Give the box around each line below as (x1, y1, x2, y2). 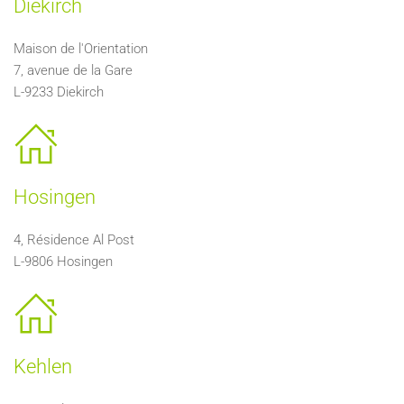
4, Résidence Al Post (14, 232, 134, 248)
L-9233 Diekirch (14, 84, 104, 100)
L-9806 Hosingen (14, 253, 113, 270)
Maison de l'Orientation (14, 41, 148, 57)
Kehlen (14, 355, 72, 378)
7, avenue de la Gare (14, 62, 133, 78)
